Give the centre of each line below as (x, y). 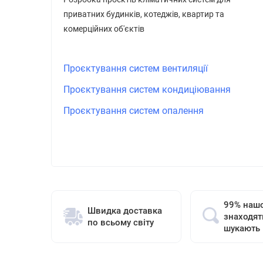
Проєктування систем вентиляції (136, 68)
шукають (242, 228)
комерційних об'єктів (104, 29)
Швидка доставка (125, 211)
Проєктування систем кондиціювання (147, 90)
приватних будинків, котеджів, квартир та (144, 14)
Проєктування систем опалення (134, 111)
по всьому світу (121, 222)
